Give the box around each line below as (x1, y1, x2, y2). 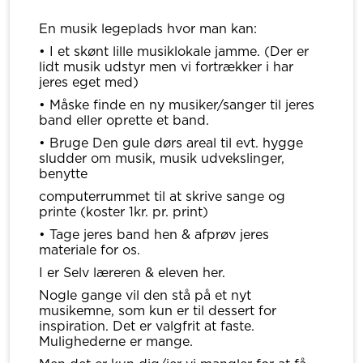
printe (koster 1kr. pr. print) (39, 204, 208, 220)
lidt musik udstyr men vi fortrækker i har (39, 59, 293, 75)
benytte (39, 166, 88, 181)
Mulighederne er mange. (39, 334, 193, 349)
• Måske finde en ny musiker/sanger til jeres (39, 97, 314, 113)
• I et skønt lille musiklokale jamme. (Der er (39, 44, 309, 59)
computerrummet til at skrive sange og (39, 189, 285, 204)
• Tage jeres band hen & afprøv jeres (39, 227, 269, 242)
